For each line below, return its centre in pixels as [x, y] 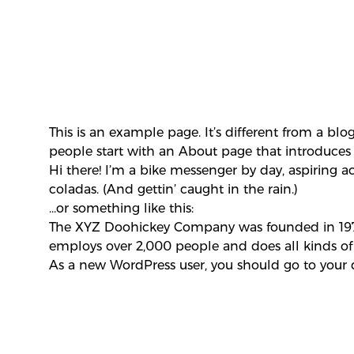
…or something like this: [121, 208]
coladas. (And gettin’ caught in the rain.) [173, 189]
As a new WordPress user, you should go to [184, 265]
